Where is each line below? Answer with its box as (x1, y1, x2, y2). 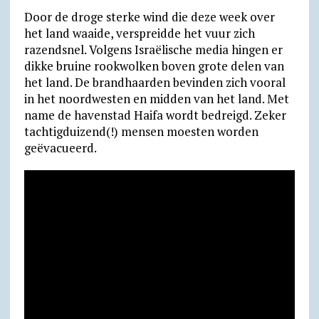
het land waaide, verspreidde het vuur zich (23, 25, 255, 42)
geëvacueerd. (23, 140, 97, 157)
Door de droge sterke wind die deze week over (23, 9, 275, 26)
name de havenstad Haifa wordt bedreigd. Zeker (23, 107, 286, 124)
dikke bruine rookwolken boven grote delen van (23, 58, 284, 75)
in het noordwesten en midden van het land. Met (23, 90, 289, 108)
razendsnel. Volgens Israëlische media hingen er (23, 41, 283, 58)
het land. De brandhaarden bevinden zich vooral (23, 74, 286, 91)
